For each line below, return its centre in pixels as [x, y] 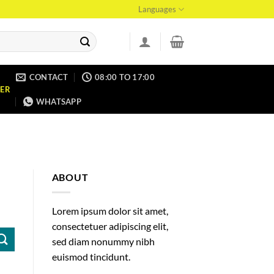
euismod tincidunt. [91, 256]
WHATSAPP [58, 102]
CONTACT [49, 77]
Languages [157, 9]
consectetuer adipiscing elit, [110, 226]
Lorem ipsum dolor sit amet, [110, 210]
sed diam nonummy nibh [103, 241]
